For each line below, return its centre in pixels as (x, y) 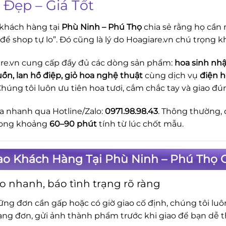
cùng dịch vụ (171, 75)
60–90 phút (73, 124)
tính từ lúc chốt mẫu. (140, 124)
